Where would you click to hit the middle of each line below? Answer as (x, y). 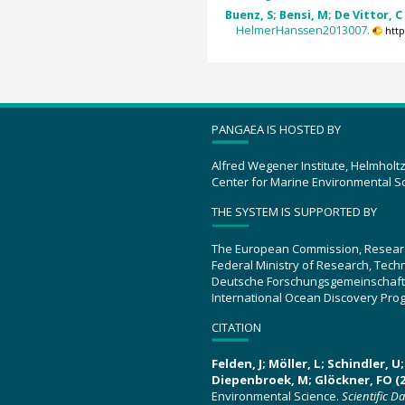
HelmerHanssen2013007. (303, 31)
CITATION (236, 327)
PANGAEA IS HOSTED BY (276, 129)
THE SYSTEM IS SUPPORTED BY (294, 212)
